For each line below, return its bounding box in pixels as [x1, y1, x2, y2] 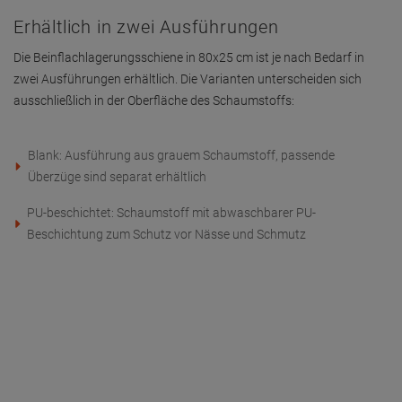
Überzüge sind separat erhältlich [28, 170, 207, 184]
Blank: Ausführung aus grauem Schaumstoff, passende [28, 148, 336, 162]
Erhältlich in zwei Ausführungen [13, 16, 279, 38]
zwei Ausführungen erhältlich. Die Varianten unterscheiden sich [13, 72, 362, 86]
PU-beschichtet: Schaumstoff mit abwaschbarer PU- [26, 205, 316, 220]
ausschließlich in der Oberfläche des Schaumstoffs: [13, 93, 294, 108]
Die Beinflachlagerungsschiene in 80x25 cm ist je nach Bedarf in [13, 50, 364, 65]
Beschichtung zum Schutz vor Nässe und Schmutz [26, 227, 306, 241]
